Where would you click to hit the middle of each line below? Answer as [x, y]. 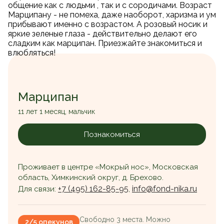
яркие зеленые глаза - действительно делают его [102, 34]
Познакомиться [112, 134]
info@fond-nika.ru [164, 189]
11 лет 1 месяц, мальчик [56, 111]
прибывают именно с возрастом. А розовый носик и [108, 24]
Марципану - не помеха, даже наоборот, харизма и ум [112, 15]
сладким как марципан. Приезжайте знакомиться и [105, 43]
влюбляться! [32, 53]
